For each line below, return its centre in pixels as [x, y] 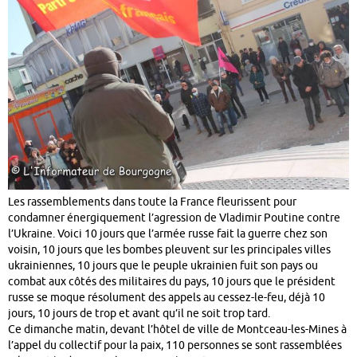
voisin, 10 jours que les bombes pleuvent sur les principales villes [169, 250]
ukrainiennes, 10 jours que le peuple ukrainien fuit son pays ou [163, 266]
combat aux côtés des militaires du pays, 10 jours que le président [172, 282]
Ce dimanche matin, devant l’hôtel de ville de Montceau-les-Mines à [177, 330]
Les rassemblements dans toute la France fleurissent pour [152, 202]
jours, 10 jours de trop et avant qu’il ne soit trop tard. [139, 314]
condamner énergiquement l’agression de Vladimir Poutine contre [174, 218]
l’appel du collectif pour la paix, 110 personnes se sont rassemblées [175, 346]
